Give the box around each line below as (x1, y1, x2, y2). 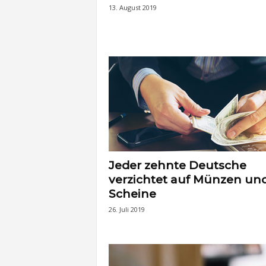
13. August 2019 (108, 2, 157, 12)
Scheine (108, 186, 156, 201)
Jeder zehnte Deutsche (108, 158, 246, 172)
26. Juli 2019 (108, 204, 145, 214)
